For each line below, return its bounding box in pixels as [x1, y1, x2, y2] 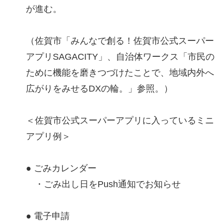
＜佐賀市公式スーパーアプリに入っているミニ [26, 115, 214, 126]
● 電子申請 [26, 211, 70, 222]
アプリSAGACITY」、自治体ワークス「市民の [26, 52, 215, 62]
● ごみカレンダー [26, 163, 97, 174]
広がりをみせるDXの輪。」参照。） [26, 84, 173, 94]
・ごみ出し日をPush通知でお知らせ [26, 179, 181, 190]
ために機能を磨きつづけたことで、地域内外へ [26, 68, 214, 78]
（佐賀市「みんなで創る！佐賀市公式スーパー [26, 36, 214, 46]
